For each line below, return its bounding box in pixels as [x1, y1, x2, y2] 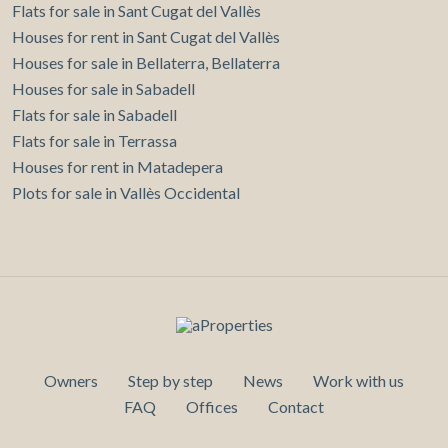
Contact [268, 397, 324, 417]
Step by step [128, 371, 213, 391]
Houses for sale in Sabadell [12, 79, 195, 99]
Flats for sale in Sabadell [12, 105, 177, 125]
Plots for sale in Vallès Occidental [12, 183, 240, 203]
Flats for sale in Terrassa [12, 131, 177, 151]
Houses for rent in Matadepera [12, 157, 223, 177]
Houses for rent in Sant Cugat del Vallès [12, 27, 280, 47]
